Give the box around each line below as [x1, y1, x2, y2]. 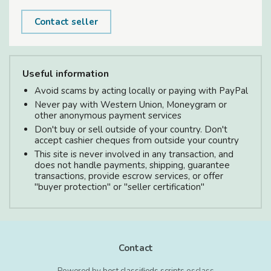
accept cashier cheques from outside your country [34, 134, 239, 146]
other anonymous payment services [34, 109, 181, 122]
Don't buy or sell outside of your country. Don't [34, 123, 227, 135]
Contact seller [34, 15, 98, 28]
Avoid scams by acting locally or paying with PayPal [34, 84, 248, 97]
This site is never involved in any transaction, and [34, 148, 233, 160]
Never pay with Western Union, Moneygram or [34, 98, 227, 111]
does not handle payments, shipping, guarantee [34, 158, 230, 171]
